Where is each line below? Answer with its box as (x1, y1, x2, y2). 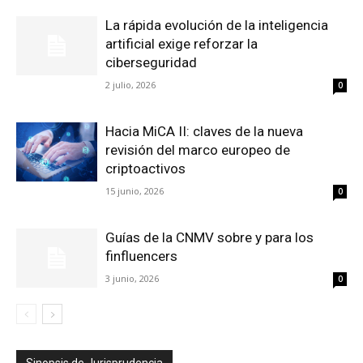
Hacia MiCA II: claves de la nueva (105, 123, 303, 139)
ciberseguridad (105, 54, 197, 70)
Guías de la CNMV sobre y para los (105, 229, 314, 246)
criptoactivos (105, 160, 186, 177)
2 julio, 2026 (105, 79, 156, 91)
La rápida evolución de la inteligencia (105, 17, 328, 33)
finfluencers (105, 248, 177, 264)
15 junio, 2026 (105, 185, 164, 197)
